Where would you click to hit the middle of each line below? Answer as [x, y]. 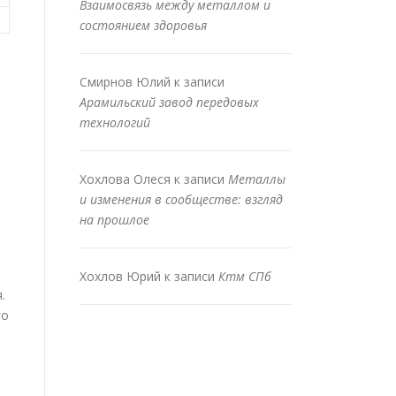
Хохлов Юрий [120, 277]
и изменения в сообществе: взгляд [181, 200]
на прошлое [114, 220]
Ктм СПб [245, 277]
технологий [115, 123]
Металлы [257, 179]
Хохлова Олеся [125, 179]
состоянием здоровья [143, 26]
